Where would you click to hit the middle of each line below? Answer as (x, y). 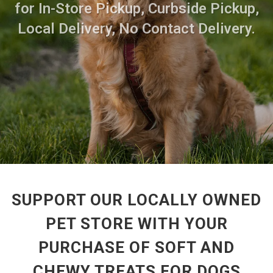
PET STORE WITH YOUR (136, 223)
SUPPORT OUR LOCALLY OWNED (136, 200)
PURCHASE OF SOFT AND (136, 247)
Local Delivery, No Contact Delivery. (136, 29)
